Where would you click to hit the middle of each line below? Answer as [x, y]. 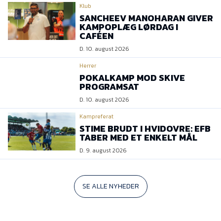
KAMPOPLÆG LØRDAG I [129, 27]
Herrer [88, 66]
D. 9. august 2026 [103, 151]
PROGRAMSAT [109, 87]
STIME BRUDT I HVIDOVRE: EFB [145, 129]
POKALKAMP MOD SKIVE [132, 78]
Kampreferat [96, 117]
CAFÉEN [96, 36]
